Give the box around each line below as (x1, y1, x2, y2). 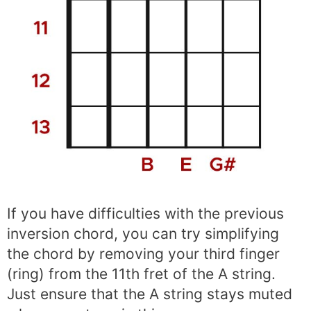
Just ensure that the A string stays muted (7, 285, 292, 303)
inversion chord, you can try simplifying (7, 224, 279, 242)
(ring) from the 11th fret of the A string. (7, 264, 276, 283)
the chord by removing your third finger (7, 244, 280, 262)
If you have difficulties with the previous (7, 204, 284, 222)
